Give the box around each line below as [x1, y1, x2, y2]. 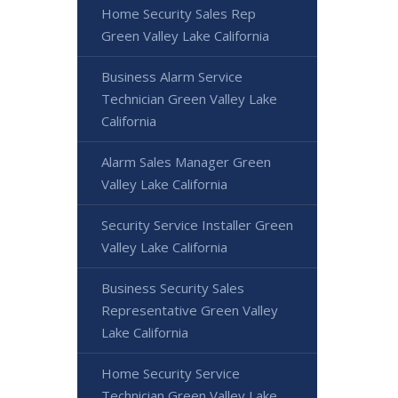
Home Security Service [101, 364, 240, 382]
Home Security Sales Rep [101, 4, 256, 22]
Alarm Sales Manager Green [101, 153, 271, 171]
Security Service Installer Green [101, 216, 293, 234]
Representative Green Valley [101, 301, 278, 319]
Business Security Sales [101, 279, 244, 297]
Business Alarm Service [101, 68, 243, 85]
